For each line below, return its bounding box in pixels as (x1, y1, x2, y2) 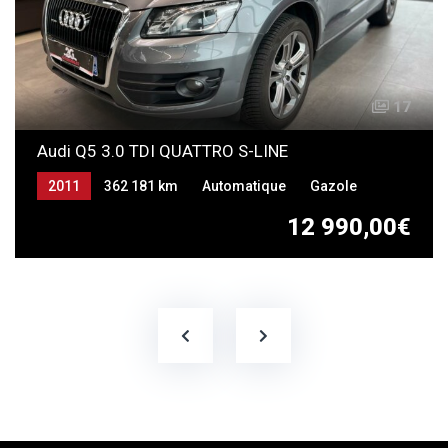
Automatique (202, 178, 286, 195)
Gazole (310, 178, 357, 195)
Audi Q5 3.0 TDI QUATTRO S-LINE (37, 141, 288, 162)
